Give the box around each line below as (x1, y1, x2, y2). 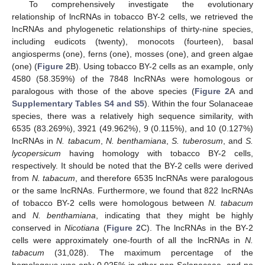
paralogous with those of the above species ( (12, 86, 195, 96)
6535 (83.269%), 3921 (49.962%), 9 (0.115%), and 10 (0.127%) (12, 123, 253, 133)
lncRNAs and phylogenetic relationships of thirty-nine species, (12, 24, 253, 34)
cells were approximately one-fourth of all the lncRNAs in (12, 235, 245, 245)
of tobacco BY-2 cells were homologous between (12, 198, 208, 208)
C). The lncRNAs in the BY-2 (140, 222, 254, 232)
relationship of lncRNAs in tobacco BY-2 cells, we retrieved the (12, 11, 253, 21)
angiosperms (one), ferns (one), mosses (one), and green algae (12, 49, 253, 59)
